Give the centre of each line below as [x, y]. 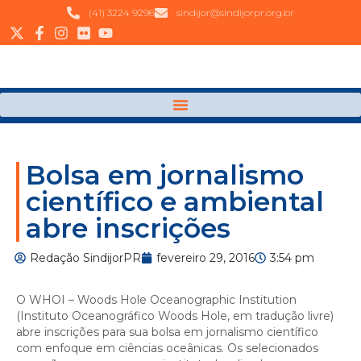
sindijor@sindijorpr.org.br [235, 12]
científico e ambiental [175, 202]
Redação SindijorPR [85, 258]
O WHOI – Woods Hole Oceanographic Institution [156, 299]
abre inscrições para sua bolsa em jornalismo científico [167, 332]
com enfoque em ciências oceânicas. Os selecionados [167, 348]
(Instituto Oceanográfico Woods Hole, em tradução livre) [175, 315]
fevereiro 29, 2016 [205, 258]
